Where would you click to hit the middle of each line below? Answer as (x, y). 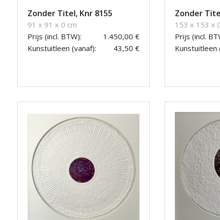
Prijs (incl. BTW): (55, 36)
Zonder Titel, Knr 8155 (70, 13)
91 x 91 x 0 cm (52, 25)
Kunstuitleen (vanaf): (62, 48)
